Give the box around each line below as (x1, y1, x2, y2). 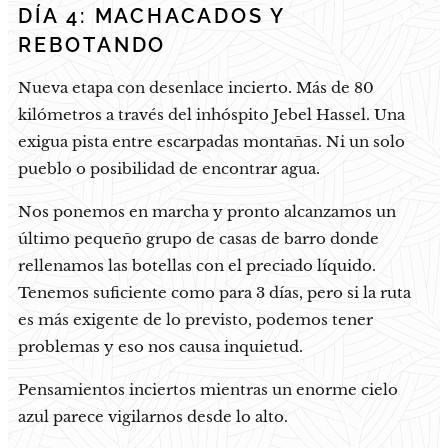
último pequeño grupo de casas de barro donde (18, 228, 379, 248)
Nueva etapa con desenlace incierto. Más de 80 (18, 77, 374, 97)
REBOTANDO (18, 33, 167, 57)
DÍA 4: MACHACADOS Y (18, 4, 286, 28)
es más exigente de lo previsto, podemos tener (18, 309, 373, 329)
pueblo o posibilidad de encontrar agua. (18, 158, 320, 178)
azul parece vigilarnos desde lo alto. (18, 406, 288, 426)
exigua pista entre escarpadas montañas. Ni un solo (18, 131, 405, 151)
